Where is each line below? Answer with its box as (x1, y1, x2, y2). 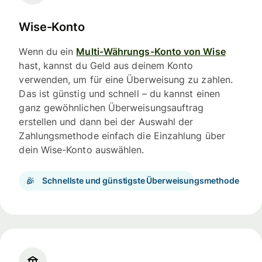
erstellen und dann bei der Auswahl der (19, 116, 194, 128)
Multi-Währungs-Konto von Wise (76, 46, 226, 58)
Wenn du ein (19, 46, 77, 58)
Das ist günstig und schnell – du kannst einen (19, 88, 220, 100)
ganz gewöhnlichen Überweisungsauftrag (19, 102, 204, 114)
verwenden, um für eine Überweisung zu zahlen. (19, 74, 233, 86)
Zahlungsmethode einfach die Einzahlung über (19, 130, 225, 142)
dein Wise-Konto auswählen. (19, 144, 144, 156)
